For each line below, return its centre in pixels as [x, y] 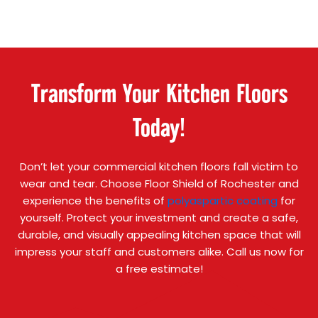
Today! [159, 127]
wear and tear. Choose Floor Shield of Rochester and [159, 184]
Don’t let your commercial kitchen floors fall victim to [159, 167]
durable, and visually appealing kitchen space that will [159, 235]
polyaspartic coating [223, 201]
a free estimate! [159, 269]
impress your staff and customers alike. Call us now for [159, 252]
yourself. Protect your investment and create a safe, [159, 218]
